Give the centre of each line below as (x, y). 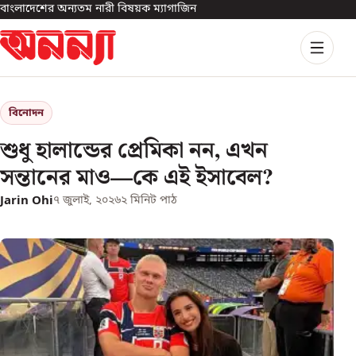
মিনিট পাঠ (152, 201)
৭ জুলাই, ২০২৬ (87, 201)
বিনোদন (26, 113)
